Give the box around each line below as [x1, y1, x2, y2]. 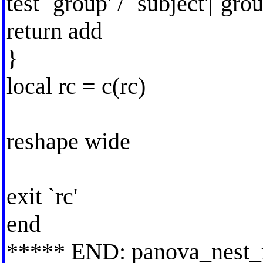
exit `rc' [6, 183, 77, 210]
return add [6, 17, 102, 44]
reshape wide [6, 127, 130, 154]
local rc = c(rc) [6, 72, 146, 99]
